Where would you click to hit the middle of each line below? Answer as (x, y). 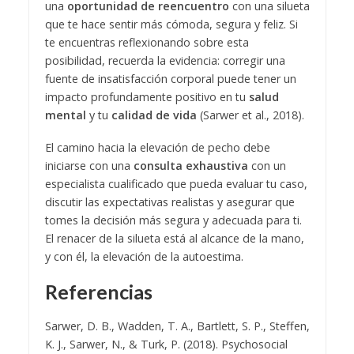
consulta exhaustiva (190, 166)
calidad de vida (154, 115)
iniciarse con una (89, 166)
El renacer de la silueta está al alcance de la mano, (174, 239)
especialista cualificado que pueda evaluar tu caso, (176, 184)
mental (65, 115)
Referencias (98, 291)
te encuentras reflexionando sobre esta (147, 43)
